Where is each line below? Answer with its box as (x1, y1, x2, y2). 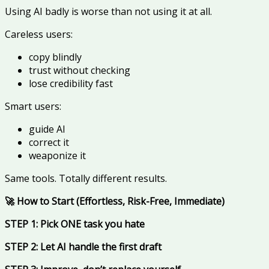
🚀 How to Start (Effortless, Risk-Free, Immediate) (5, 195, 225, 208)
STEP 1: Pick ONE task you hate (5, 217, 145, 231)
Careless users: (5, 28, 73, 41)
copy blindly (29, 50, 82, 64)
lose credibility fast (29, 77, 113, 91)
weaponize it (29, 149, 86, 163)
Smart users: (5, 100, 61, 113)
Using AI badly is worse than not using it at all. (5, 5, 212, 19)
